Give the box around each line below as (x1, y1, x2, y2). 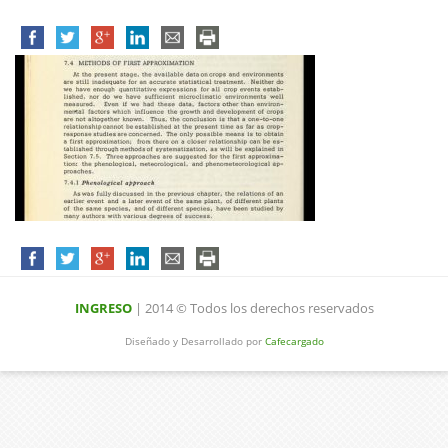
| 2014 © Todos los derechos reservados (131, 298, 374, 317)
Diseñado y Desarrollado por (124, 333, 265, 348)
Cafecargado (264, 333, 324, 348)
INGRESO (74, 298, 132, 317)
